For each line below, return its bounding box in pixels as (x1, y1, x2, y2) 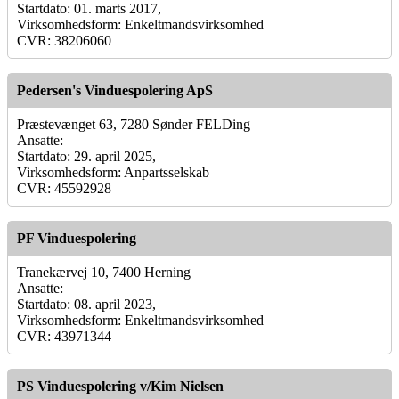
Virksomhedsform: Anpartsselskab (17, 164, 209, 180)
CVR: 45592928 (17, 180, 111, 196)
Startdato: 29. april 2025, (17, 148, 156, 164)
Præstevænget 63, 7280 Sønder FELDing (17, 116, 250, 132)
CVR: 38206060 (17, 32, 111, 48)
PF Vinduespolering (17, 230, 136, 246)
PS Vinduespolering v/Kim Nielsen (17, 378, 224, 394)
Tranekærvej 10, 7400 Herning (17, 264, 191, 280)
